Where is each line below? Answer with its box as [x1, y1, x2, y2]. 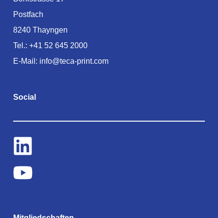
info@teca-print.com [39, 56, 109, 65]
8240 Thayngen [13, 25, 68, 34]
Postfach [13, 10, 43, 18]
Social [13, 92, 36, 101]
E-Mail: [13, 56, 39, 65]
